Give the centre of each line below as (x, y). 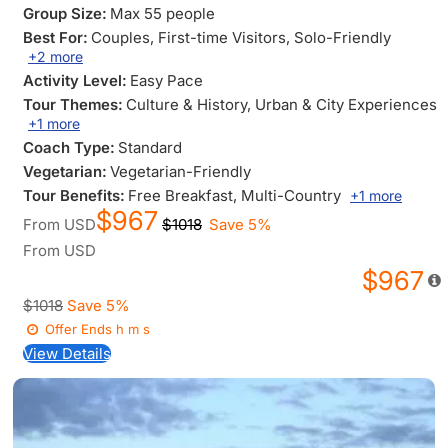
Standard (150, 147)
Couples (120, 37)
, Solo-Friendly (338, 37)
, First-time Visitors (218, 37)
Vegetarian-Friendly (180, 171)
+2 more (55, 56)
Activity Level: (75, 80)
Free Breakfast (180, 195)
